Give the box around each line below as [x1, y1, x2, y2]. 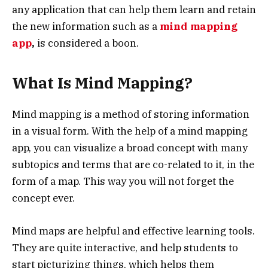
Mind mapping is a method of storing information [12, 108, 249, 121]
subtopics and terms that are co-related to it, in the [12, 158, 254, 172]
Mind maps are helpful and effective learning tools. [12, 224, 255, 237]
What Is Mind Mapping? [12, 73, 193, 93]
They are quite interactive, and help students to [12, 240, 238, 254]
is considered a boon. [37, 36, 139, 50]
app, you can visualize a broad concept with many [12, 141, 248, 155]
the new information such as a [12, 19, 160, 33]
